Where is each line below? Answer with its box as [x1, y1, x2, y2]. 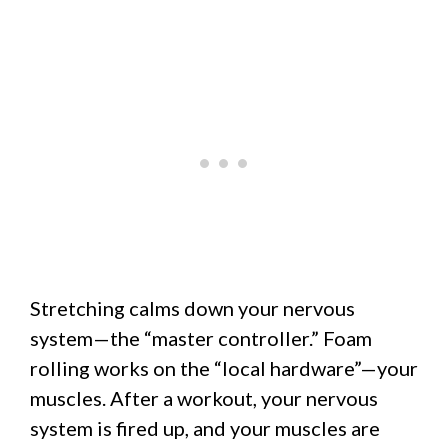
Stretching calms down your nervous [30, 295, 355, 320]
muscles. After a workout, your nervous [30, 385, 378, 410]
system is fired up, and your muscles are [30, 415, 380, 440]
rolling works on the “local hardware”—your [30, 355, 418, 380]
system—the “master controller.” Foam [30, 325, 372, 350]
